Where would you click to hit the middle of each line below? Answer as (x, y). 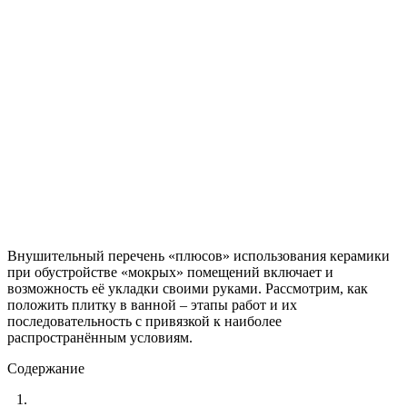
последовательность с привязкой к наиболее (144, 321)
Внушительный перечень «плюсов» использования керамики (199, 255)
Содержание (46, 368)
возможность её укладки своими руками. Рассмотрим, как (188, 288)
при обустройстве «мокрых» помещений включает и (170, 272)
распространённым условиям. (100, 337)
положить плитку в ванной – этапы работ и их (152, 304)
